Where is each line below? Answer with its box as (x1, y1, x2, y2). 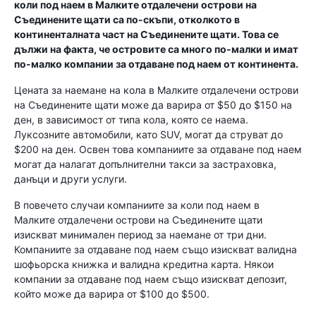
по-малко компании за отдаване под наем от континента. (14, 58, 298, 70)
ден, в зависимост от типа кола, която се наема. (14, 114, 248, 126)
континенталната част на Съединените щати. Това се (14, 28, 279, 40)
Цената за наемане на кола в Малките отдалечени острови (14, 84, 298, 96)
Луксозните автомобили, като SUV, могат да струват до (14, 128, 283, 140)
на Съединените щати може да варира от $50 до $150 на (14, 99, 292, 111)
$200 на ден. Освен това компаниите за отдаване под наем (14, 143, 302, 155)
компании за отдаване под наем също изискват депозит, (14, 273, 287, 285)
